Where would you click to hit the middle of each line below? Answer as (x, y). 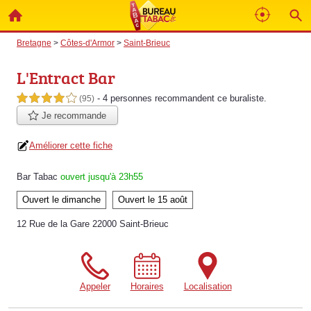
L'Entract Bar (66, 77)
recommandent (185, 98)
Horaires (147, 287)
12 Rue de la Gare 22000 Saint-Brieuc (93, 224)
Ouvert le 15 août (153, 200)
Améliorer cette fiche (71, 146)
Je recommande (73, 116)
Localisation (208, 287)
